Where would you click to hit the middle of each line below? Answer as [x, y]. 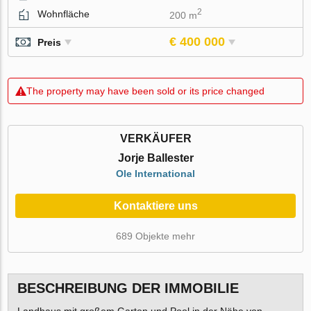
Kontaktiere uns [155, 206]
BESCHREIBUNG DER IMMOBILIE [128, 288]
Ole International [155, 174]
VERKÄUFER [155, 139]
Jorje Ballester [155, 158]
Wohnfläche [64, 14]
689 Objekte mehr [155, 236]
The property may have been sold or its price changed [146, 91]
